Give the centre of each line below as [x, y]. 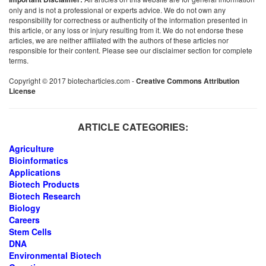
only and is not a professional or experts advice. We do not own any [117, 10]
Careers [24, 220]
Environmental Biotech [55, 255]
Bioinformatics [39, 160]
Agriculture [31, 148]
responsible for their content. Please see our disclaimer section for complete [131, 50]
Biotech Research [45, 196]
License [22, 91]
